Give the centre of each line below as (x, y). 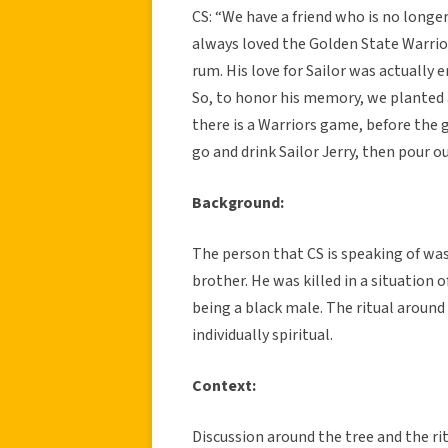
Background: (238, 202)
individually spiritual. (262, 334)
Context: (224, 385)
